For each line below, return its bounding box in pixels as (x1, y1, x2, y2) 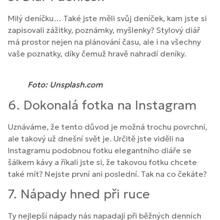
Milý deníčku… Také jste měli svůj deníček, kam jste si (8, 13, 207, 23)
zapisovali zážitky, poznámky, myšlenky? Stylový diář (8, 25, 200, 35)
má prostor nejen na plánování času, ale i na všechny (8, 36, 201, 47)
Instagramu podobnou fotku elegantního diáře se (8, 145, 192, 155)
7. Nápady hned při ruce (8, 186, 150, 202)
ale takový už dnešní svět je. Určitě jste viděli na (8, 133, 184, 143)
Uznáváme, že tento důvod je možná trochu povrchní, (8, 121, 207, 132)
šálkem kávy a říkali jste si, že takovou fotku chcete (8, 157, 197, 167)
